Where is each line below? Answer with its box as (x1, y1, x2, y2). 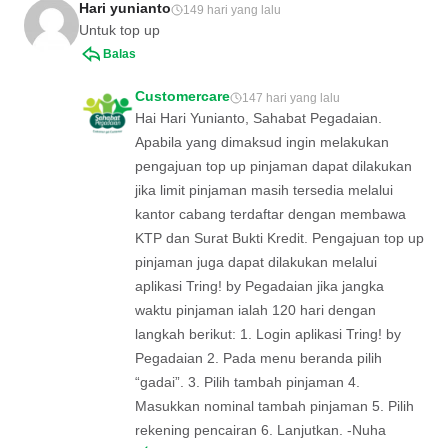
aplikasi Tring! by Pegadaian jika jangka (135, 277, 384, 294)
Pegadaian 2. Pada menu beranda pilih (135, 349, 382, 366)
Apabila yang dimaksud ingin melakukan (135, 133, 389, 150)
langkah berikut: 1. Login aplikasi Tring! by (135, 325, 401, 342)
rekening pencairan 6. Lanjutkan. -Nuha (135, 421, 386, 438)
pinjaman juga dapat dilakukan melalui (135, 253, 377, 270)
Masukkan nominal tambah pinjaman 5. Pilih (135, 397, 414, 414)
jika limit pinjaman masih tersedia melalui (135, 181, 393, 198)
